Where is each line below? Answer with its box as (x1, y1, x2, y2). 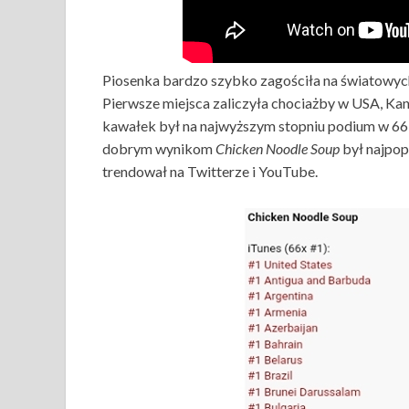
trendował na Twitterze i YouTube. (102, 163, 318, 180)
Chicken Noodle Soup (215, 140, 342, 157)
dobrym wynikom (102, 140, 215, 157)
